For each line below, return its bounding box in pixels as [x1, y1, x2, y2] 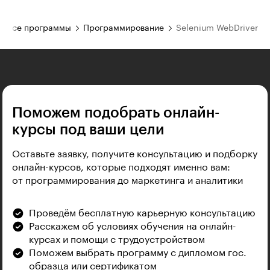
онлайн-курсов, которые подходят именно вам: [12, 162, 230, 172]
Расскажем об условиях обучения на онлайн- [29, 221, 236, 231]
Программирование [83, 24, 164, 33]
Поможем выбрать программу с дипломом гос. [29, 248, 246, 258]
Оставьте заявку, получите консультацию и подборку [12, 149, 257, 159]
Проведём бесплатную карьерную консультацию [29, 208, 256, 218]
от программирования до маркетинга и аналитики [12, 175, 243, 186]
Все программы [7, 24, 71, 33]
